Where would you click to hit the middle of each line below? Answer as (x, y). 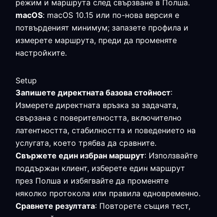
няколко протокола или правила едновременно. (108, 193)
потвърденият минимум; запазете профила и (102, 28)
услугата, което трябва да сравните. (86, 143)
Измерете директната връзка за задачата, (97, 105)
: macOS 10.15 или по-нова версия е (111, 15)
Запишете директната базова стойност (93, 93)
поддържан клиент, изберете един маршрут (100, 168)
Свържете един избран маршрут (80, 155)
